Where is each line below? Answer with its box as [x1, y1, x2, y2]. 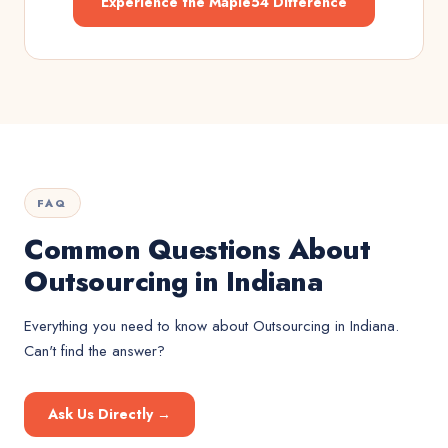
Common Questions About [24, 229, 370, 270]
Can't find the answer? [24, 340, 165, 362]
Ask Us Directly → [48, 404, 171, 424]
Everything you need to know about [24, 315, 253, 337]
